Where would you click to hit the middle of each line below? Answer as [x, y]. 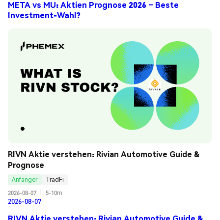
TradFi [55, 180]
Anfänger [25, 180]
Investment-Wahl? [44, 15]
